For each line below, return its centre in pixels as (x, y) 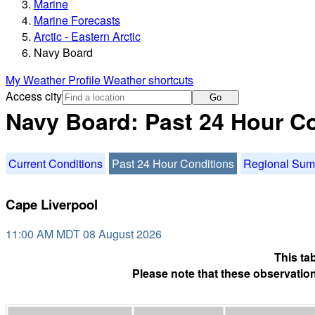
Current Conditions (56, 163)
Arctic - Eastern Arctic (87, 37)
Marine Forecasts (77, 20)
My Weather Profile (54, 80)
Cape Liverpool (52, 204)
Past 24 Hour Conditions (173, 163)
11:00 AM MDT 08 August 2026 (84, 234)
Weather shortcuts (148, 80)
